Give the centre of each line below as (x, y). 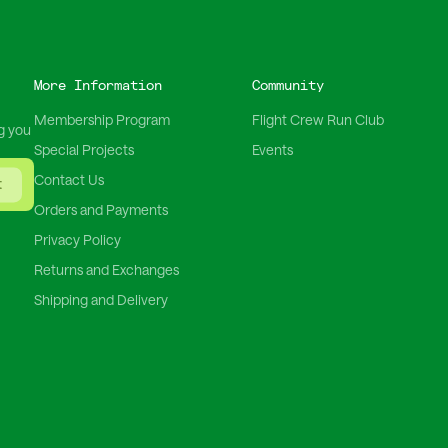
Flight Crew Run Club (317, 119)
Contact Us (68, 179)
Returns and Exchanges (106, 269)
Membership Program (101, 119)
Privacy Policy (77, 239)
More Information (97, 85)
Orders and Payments (100, 209)
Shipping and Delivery (100, 299)
